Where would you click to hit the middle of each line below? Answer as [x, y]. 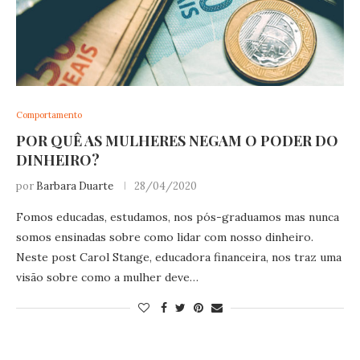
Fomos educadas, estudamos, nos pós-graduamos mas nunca [178, 217]
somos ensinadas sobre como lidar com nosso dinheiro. [165, 237]
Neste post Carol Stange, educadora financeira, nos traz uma [179, 258]
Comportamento [49, 115]
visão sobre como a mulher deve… [107, 278]
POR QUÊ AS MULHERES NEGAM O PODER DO [177, 141]
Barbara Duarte [75, 186]
